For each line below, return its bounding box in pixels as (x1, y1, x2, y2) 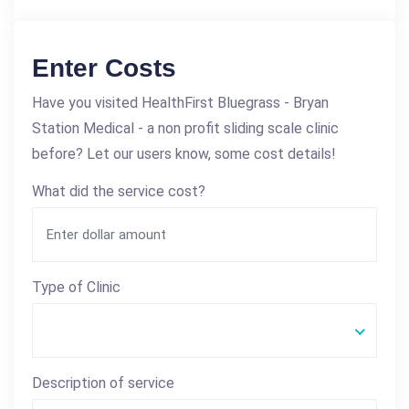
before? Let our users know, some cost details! (32, 144, 336, 163)
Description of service (32, 373, 174, 392)
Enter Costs (32, 53, 176, 82)
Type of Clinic (32, 278, 121, 296)
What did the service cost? (32, 182, 205, 200)
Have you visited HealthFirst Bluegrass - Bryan (32, 93, 329, 111)
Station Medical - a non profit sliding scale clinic (32, 119, 339, 137)
